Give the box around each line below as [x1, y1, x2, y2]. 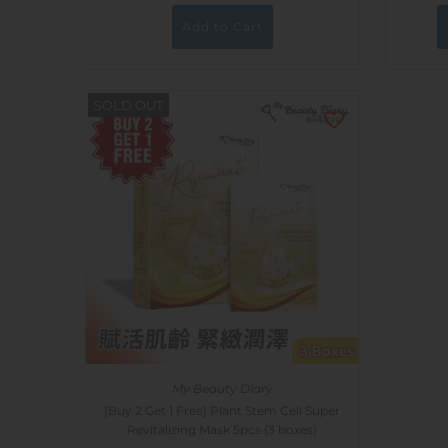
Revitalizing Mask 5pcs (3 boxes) [127, 422, 317, 438]
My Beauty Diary [171, 381, 273, 397]
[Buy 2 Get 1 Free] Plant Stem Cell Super [104, 403, 340, 419]
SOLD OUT [93, 97, 163, 114]
